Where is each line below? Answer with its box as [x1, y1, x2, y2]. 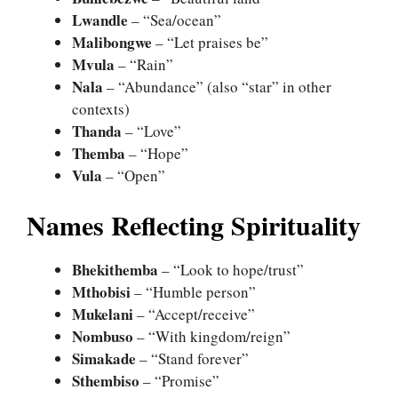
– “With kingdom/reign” [133, 326, 291, 347]
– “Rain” [115, 53, 173, 75]
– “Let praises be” [152, 31, 268, 52]
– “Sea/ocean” [128, 9, 221, 30]
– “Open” [102, 164, 165, 186]
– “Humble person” [131, 282, 256, 303]
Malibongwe [72, 30, 152, 53]
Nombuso [72, 325, 133, 348]
